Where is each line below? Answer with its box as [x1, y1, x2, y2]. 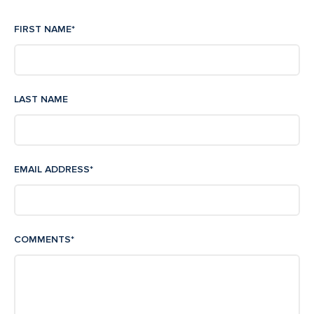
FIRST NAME [14, 23, 71, 36]
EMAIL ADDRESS [14, 163, 90, 176]
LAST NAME [14, 93, 68, 106]
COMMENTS [14, 233, 71, 246]
